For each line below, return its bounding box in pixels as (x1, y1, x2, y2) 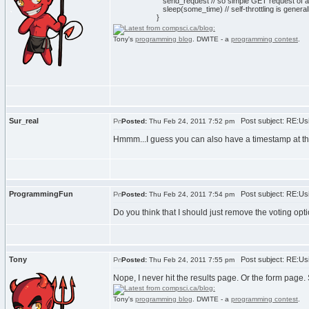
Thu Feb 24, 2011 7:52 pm (147, 117, 235, 125)
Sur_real (9, 117, 39, 125)
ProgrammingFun (9, 190, 73, 198)
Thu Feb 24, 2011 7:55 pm (147, 256, 235, 263)
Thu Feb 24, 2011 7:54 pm (147, 190, 235, 198)
